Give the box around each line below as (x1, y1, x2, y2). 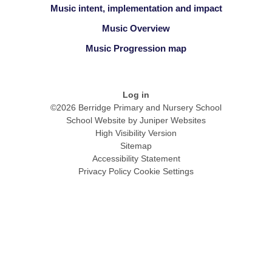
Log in (123, 90, 149, 100)
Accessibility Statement (92, 154, 180, 164)
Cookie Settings (134, 166, 194, 177)
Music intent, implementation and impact (50, 2, 222, 13)
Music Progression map (86, 43, 186, 54)
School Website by (66, 115, 140, 126)
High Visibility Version (95, 128, 177, 138)
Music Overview (102, 23, 170, 34)
